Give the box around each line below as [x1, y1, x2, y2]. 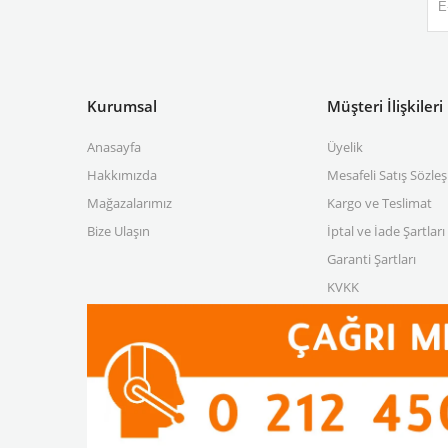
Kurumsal [87, 95, 157, 116]
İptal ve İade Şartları [327, 221, 445, 240]
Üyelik [327, 137, 363, 156]
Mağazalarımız [87, 193, 172, 212]
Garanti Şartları [327, 249, 416, 268]
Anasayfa [87, 137, 141, 156]
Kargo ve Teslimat [327, 193, 432, 212]
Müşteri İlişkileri [327, 95, 443, 116]
